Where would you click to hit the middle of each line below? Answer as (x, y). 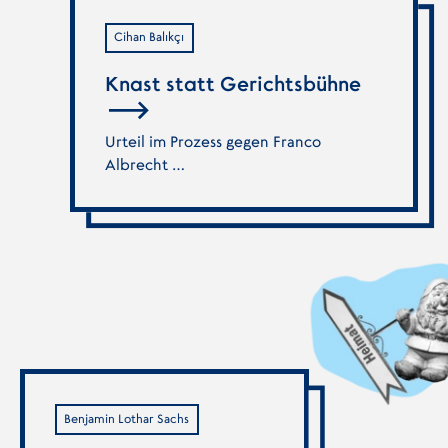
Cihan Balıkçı (149, 37)
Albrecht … (144, 166)
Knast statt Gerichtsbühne (232, 84)
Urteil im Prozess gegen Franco (212, 143)
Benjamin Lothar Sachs (127, 418)
